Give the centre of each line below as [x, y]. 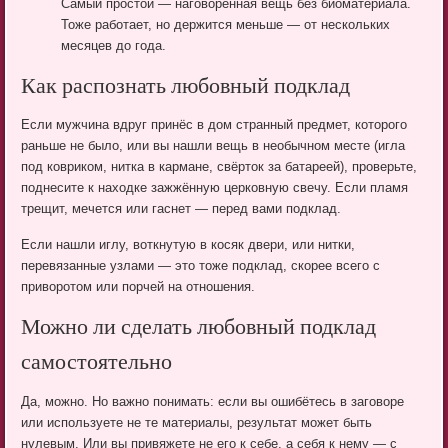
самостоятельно [97, 364]
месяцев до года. [114, 45]
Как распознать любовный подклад [186, 87]
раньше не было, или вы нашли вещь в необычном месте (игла [213, 146]
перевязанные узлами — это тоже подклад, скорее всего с [201, 266]
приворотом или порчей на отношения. [138, 287]
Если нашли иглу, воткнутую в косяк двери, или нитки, [188, 245]
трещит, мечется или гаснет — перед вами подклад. [181, 209]
